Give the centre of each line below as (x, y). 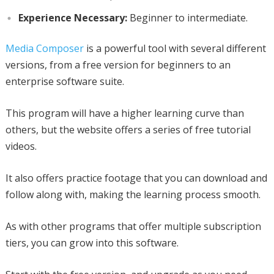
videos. (21, 146)
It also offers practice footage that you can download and (136, 178)
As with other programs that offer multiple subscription (133, 226)
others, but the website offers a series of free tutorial (128, 129)
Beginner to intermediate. (187, 17)
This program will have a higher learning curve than (124, 113)
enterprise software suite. (65, 81)
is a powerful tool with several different (175, 48)
